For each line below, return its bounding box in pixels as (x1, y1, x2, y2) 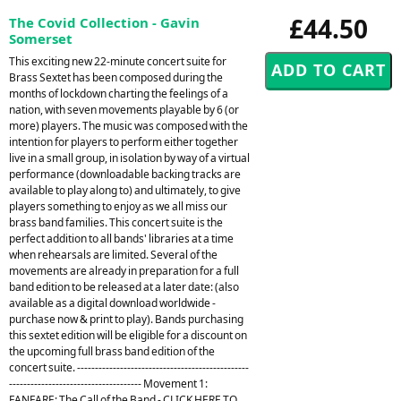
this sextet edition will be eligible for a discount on (9, 327, 247, 343)
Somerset (9, 29, 73, 47)
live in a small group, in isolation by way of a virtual (9, 149, 250, 166)
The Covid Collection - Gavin (9, 13, 200, 31)
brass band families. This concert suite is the (9, 214, 223, 230)
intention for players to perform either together (9, 133, 238, 149)
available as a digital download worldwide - (9, 294, 216, 311)
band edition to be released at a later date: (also (9, 278, 239, 294)
